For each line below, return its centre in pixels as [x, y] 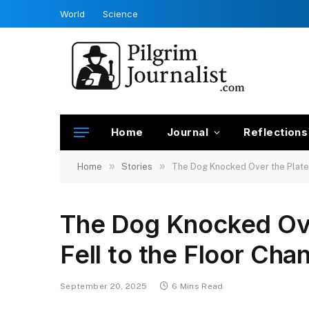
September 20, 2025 [104, 286]
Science [120, 13]
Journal [187, 132]
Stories [137, 167]
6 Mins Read [197, 286]
